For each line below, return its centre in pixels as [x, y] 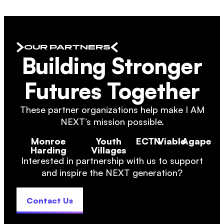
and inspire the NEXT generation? [112, 172]
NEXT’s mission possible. [112, 121]
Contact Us [50, 200]
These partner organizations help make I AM [112, 109]
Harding [48, 150]
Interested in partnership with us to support [112, 160]
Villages [108, 150]
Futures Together [112, 91]
